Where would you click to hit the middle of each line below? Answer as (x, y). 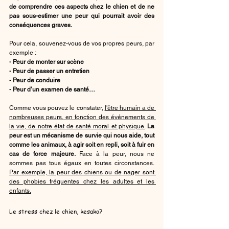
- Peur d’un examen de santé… (52, 89)
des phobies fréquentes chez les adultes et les (82, 181)
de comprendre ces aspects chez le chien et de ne (82, 6)
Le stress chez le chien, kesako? (57, 211)
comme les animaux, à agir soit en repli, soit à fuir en (82, 144)
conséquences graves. (41, 25)
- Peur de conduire (35, 80)
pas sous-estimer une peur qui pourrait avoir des (82, 16)
